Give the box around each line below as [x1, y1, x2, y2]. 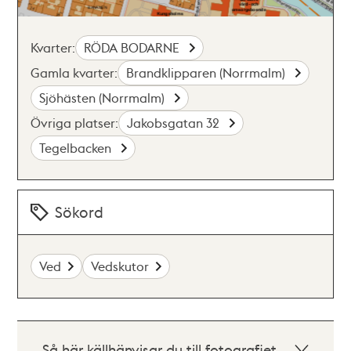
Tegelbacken [39, 139, 115, 156]
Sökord [55, 202, 104, 222]
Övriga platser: [31, 114, 119, 131]
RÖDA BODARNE [84, 39, 183, 56]
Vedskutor [91, 258, 150, 274]
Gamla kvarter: [31, 64, 118, 81]
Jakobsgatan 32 [127, 114, 223, 131]
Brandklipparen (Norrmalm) [126, 64, 289, 81]
